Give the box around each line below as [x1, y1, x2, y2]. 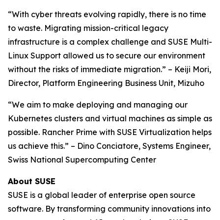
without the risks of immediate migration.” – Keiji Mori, [8, 64, 211, 74]
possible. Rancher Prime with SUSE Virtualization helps [8, 127, 212, 137]
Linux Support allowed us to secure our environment [8, 51, 205, 60]
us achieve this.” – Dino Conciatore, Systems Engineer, [8, 141, 211, 151]
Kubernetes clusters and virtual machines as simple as [8, 113, 212, 123]
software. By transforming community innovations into [8, 204, 211, 214]
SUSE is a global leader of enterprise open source [8, 190, 195, 200]
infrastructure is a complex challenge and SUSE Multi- [8, 37, 212, 47]
